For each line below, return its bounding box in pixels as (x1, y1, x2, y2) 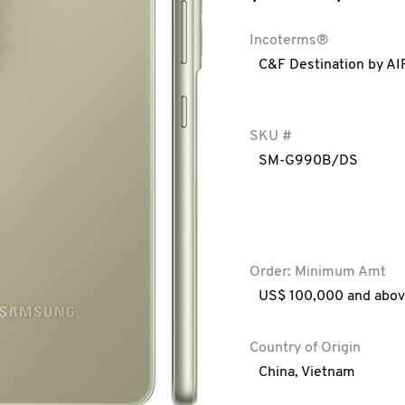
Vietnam (300, 365, 355, 380)
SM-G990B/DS (258, 154, 358, 168)
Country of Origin (249, 341, 361, 355)
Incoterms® (249, 33, 329, 48)
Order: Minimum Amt (249, 265, 386, 279)
